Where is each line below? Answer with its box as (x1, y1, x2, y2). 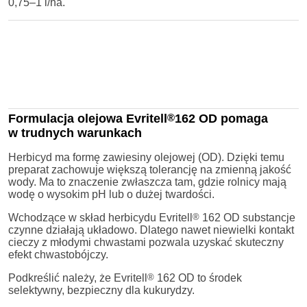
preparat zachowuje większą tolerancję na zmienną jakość (8, 163, 291, 175)
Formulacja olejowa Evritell (8, 111, 167, 125)
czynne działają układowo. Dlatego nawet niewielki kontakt (8, 223, 294, 236)
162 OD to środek (154, 271, 242, 284)
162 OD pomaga (175, 111, 268, 125)
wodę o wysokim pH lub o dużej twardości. (8, 188, 214, 200)
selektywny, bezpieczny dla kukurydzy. (8, 284, 195, 296)
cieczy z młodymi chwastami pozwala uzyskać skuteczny (8, 236, 284, 248)
